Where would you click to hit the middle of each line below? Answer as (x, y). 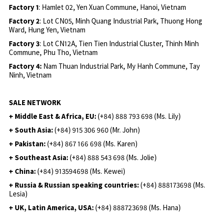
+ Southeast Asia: (39, 158)
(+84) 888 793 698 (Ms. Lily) (139, 116)
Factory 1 (24, 7)
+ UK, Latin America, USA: (51, 208)
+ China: (23, 171)
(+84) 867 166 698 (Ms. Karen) (92, 144)
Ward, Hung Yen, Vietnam (47, 30)
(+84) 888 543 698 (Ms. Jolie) (113, 158)
